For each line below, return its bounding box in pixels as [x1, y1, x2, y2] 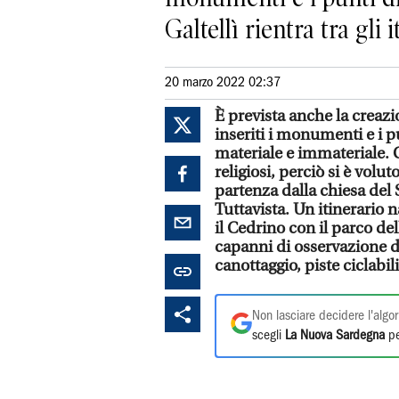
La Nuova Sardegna [285, 330, 385, 342]
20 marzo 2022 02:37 [165, 77, 281, 89]
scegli [252, 330, 285, 342]
